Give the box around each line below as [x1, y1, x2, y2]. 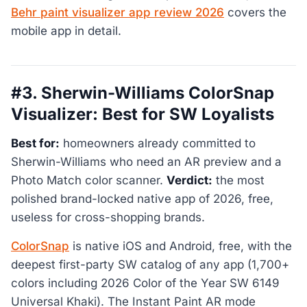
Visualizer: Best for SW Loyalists [11, 103, 274, 124]
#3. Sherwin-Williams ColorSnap [11, 82, 274, 103]
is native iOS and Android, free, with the [69, 238, 292, 253]
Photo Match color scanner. [11, 173, 167, 188]
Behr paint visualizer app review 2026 [11, 5, 224, 19]
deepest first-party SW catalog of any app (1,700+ [11, 257, 289, 271]
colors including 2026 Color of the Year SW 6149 [11, 275, 280, 290]
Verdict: [167, 173, 212, 188]
